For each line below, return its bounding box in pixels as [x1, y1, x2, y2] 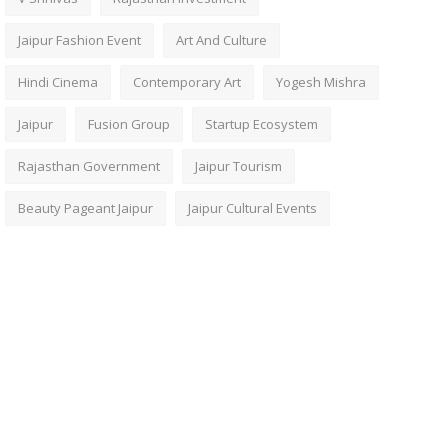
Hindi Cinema [17, 73, 98, 91]
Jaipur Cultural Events [187, 199, 317, 217]
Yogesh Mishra [275, 73, 366, 91]
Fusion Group [87, 115, 170, 133]
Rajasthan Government [17, 157, 160, 175]
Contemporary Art [132, 73, 241, 91]
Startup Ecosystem [204, 115, 318, 133]
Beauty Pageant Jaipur [17, 199, 153, 217]
